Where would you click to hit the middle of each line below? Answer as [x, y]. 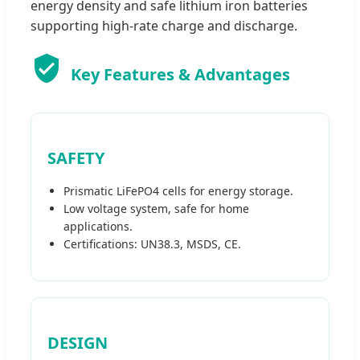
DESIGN [78, 343]
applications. [98, 226]
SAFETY [76, 158]
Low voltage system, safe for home [156, 209]
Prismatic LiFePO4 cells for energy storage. [178, 191]
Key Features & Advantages [180, 74]
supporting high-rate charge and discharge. [164, 26]
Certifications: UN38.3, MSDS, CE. [152, 244]
